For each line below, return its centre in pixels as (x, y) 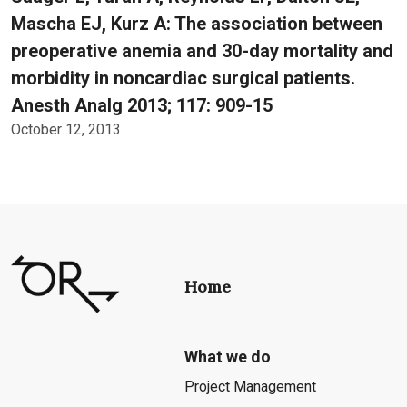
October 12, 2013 (66, 129)
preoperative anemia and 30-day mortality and (202, 51)
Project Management (250, 387)
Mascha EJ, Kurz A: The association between (197, 24)
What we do (227, 357)
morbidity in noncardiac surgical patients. (183, 78)
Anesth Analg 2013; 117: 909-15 (142, 105)
